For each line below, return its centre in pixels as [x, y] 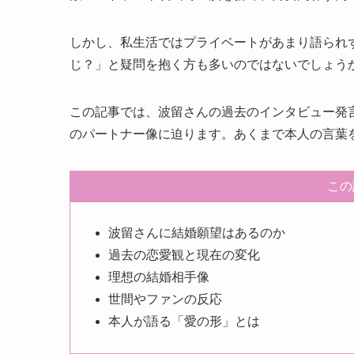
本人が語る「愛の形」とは [184, 321]
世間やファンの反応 [165, 299]
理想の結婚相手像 [159, 277]
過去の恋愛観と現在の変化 [184, 254]
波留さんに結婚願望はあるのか [197, 232]
